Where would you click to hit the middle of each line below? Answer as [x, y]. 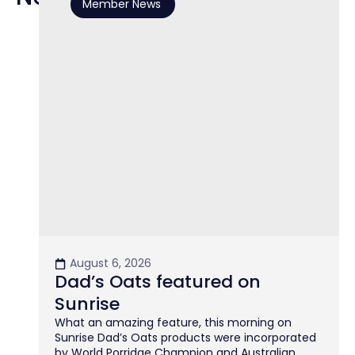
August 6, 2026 [110, 263]
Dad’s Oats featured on [157, 282]
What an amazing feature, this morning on [173, 323]
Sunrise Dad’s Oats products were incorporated [185, 338]
